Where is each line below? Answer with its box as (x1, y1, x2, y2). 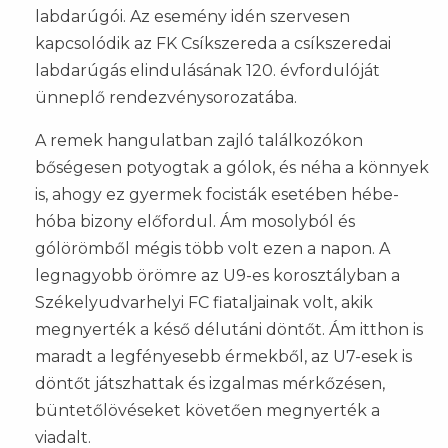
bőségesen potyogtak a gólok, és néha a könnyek (35, 157, 429, 177)
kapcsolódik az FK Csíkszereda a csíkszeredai (35, 33, 391, 53)
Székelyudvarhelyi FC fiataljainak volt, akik (35, 292, 373, 312)
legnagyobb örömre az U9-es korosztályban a (35, 265, 400, 285)
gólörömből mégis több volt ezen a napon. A (35, 238, 390, 258)
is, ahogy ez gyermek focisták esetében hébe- (35, 184, 399, 204)
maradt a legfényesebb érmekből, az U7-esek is (35, 346, 412, 366)
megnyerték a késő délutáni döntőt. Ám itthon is (35, 319, 423, 339)
